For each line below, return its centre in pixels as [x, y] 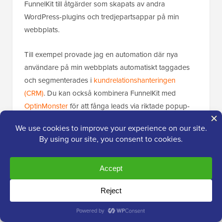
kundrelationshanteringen [135, 80]
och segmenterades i [59, 80]
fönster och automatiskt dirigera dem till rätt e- [98, 119]
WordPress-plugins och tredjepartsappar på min [102, 17]
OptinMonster [46, 106]
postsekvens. [45, 132]
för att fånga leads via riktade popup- [129, 106]
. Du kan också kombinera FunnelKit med [110, 93]
